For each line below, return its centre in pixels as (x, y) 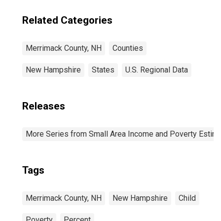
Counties (128, 48)
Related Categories (67, 20)
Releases (44, 106)
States (103, 70)
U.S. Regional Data (157, 70)
